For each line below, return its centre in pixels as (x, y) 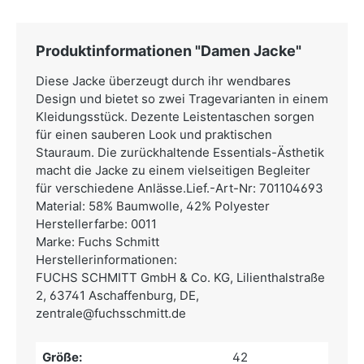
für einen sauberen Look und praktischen (154, 134)
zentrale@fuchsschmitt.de (111, 313)
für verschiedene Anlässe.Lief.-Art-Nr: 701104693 (180, 188)
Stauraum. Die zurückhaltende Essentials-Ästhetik (180, 152)
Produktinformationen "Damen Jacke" (169, 51)
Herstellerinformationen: (106, 260)
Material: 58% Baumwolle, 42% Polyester (153, 206)
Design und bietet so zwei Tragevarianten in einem (182, 99)
